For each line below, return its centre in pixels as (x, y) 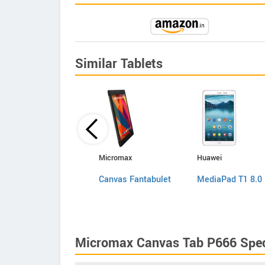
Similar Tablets (119, 64)
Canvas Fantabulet (135, 180)
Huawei (209, 158)
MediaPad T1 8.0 (230, 180)
